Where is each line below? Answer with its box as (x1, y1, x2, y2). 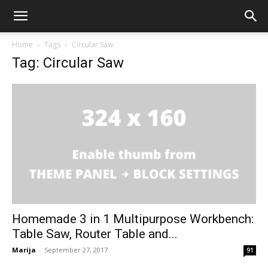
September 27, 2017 (44, 245, 108, 255)
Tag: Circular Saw (12, 54, 124, 71)
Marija (12, 245, 36, 255)
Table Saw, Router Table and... (12, 227, 178, 242)
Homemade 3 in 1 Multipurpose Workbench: (12, 212, 254, 227)
